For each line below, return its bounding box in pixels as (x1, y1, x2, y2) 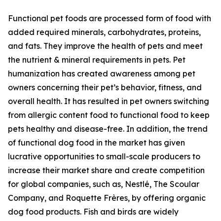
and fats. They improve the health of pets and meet (8, 41, 203, 51)
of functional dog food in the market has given (8, 138, 185, 148)
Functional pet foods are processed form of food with (8, 13, 211, 24)
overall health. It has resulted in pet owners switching (8, 96, 209, 107)
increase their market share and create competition (8, 165, 205, 176)
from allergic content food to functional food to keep (8, 110, 210, 120)
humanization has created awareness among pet (8, 69, 195, 79)
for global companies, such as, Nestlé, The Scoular (8, 179, 199, 189)
